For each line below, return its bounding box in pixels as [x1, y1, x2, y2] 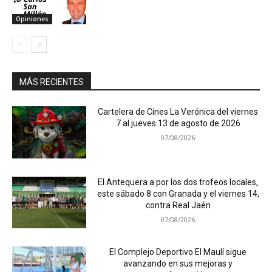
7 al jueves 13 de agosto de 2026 [115, 118, 240, 129]
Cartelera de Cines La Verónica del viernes [98, 107, 259, 117]
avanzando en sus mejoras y [123, 259, 233, 269]
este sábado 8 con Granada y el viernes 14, [97, 188, 259, 199]
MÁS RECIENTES [19, 77, 84, 87]
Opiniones [16, 15, 49, 24]
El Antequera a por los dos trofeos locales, [98, 177, 259, 187]
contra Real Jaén [145, 200, 211, 210]
